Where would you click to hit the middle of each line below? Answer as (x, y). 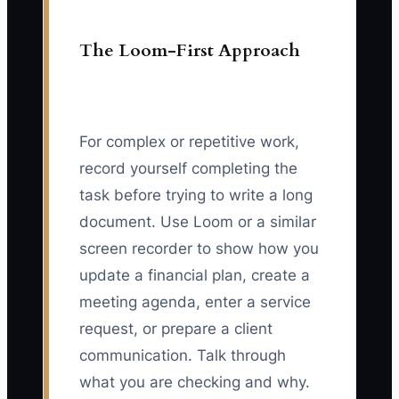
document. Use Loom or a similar (198, 222)
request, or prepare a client (176, 329)
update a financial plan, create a (195, 276)
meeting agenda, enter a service (195, 302)
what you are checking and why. (195, 383)
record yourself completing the (188, 169)
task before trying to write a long (196, 195)
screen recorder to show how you (199, 249)
